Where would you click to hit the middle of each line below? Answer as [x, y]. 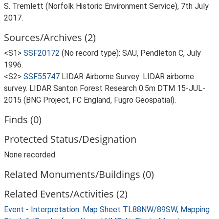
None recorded [30, 155]
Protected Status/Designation [70, 139]
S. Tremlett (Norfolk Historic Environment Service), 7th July [106, 6]
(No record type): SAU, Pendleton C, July [131, 53]
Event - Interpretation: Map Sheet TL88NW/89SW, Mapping [107, 209]
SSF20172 [42, 53]
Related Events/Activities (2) [66, 194]
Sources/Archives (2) [50, 37]
